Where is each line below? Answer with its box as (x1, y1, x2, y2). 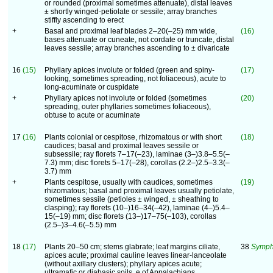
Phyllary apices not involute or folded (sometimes (44, 94, 207, 102)
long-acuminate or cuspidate (44, 83, 139, 91)
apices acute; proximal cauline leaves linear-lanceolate (44, 251, 227, 260)
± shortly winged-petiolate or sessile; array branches (44, 7, 217, 16)
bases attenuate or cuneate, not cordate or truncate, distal (44, 35, 234, 44)
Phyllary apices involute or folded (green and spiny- (44, 66, 214, 74)
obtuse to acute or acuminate (44, 111, 140, 119)
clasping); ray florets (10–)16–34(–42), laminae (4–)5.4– (44, 204, 230, 212)
